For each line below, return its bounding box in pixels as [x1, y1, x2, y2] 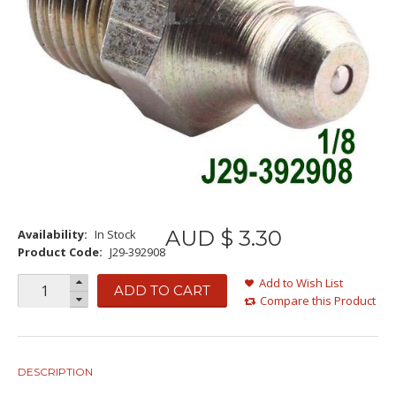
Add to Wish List [259, 275, 343, 291]
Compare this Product [260, 293, 376, 308]
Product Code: [18, 244, 103, 260]
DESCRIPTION [18, 365, 93, 378]
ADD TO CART [114, 282, 210, 299]
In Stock [95, 226, 136, 242]
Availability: [18, 226, 88, 242]
